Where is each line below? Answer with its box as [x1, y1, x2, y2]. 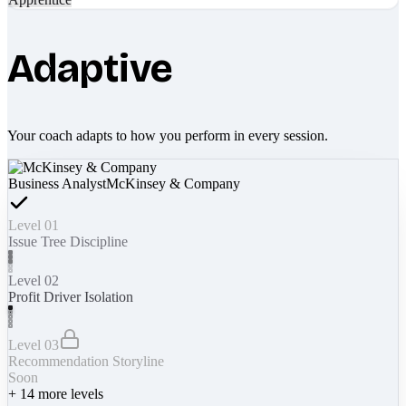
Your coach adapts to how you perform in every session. [7, 127, 328, 143]
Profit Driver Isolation [8, 288, 133, 304]
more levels [34, 385, 103, 401]
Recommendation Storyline [8, 353, 164, 369]
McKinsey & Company [106, 175, 240, 191]
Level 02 [8, 272, 59, 288]
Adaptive [7, 43, 173, 92]
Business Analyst [8, 175, 106, 191]
